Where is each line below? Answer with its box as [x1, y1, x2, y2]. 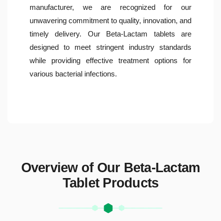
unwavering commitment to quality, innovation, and [30, 16, 191, 25]
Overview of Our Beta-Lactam [21, 160, 200, 175]
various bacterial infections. [30, 69, 117, 78]
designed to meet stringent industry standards [30, 42, 191, 51]
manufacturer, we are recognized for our [30, 2, 191, 11]
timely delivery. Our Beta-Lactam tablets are [30, 29, 191, 38]
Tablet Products [62, 175, 159, 190]
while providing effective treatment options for [30, 56, 191, 65]
